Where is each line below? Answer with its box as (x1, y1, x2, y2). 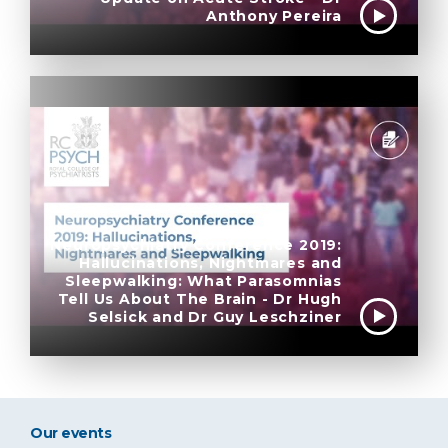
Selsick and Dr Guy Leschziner (87, 307, 342, 326)
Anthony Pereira (205, 7, 342, 26)
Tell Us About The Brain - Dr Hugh (57, 289, 342, 308)
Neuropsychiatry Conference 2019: (50, 235, 342, 254)
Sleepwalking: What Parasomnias (64, 271, 342, 290)
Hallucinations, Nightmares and (78, 253, 342, 272)
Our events (30, 423, 115, 442)
